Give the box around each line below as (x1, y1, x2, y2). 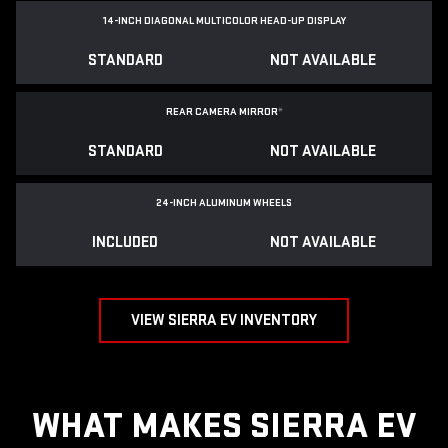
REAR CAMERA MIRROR (165, 105, 278, 119)
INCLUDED (92, 233, 158, 253)
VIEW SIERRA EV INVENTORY (131, 311, 317, 331)
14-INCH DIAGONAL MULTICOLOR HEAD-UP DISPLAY (102, 14, 346, 28)
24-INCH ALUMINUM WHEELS (156, 196, 292, 210)
